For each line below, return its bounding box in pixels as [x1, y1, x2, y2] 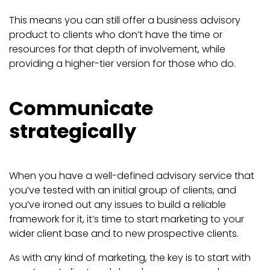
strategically [9, 118, 136, 145]
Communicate [9, 95, 153, 122]
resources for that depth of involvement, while [9, 42, 225, 57]
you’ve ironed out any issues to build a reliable [9, 198, 226, 212]
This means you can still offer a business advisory [9, 13, 240, 28]
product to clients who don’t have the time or [9, 28, 222, 42]
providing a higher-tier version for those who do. [9, 57, 236, 71]
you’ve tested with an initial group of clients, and [9, 183, 236, 198]
